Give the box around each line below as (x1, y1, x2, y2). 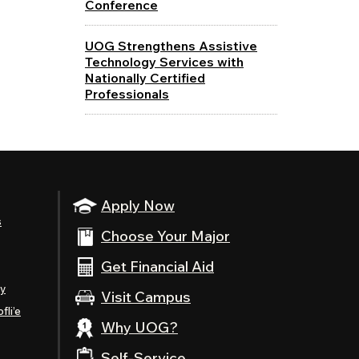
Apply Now (101, 196, 175, 215)
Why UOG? (101, 317, 178, 337)
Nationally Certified (84, 69, 205, 86)
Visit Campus (101, 287, 191, 306)
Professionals (84, 85, 169, 102)
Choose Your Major (101, 226, 230, 245)
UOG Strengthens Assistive (84, 37, 257, 54)
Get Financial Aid (101, 256, 214, 276)
